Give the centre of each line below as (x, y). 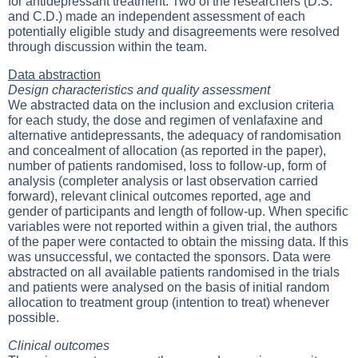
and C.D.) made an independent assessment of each (157, 16)
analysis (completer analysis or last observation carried (163, 181)
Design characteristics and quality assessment (139, 90)
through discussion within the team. (107, 47)
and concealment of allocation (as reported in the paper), (167, 151)
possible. (34, 318)
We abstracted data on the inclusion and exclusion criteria (171, 105)
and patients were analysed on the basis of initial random (169, 287)
